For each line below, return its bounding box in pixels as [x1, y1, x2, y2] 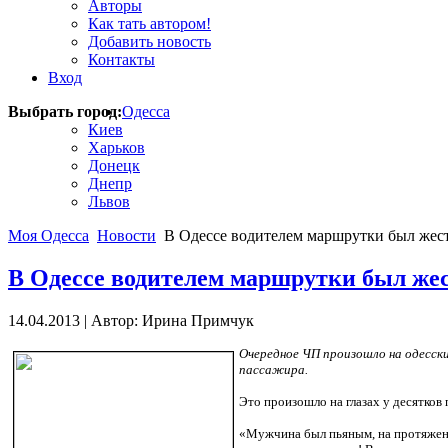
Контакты [88, 51, 155, 68]
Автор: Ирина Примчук [91, 311, 254, 329]
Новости [97, 227, 156, 244]
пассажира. [239, 361, 308, 377]
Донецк [88, 157, 140, 174]
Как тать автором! [88, 15, 211, 32]
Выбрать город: [8, 103, 122, 120]
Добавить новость [88, 33, 211, 50]
